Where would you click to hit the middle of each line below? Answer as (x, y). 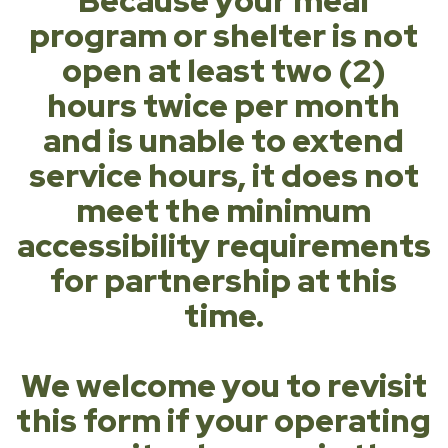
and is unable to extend (224, 140)
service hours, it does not (223, 175)
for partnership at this (224, 280)
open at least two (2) (223, 70)
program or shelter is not (224, 35)
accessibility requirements (223, 245)
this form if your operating (224, 420)
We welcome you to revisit (223, 385)
